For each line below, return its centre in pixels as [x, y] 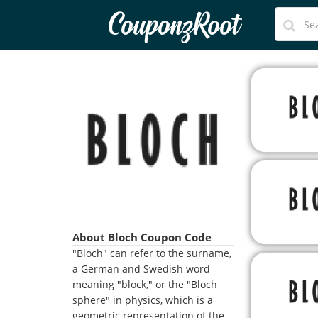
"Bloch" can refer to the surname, [152, 253]
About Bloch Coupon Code [142, 237]
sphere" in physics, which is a [143, 300]
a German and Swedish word [141, 269]
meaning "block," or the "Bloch [145, 284]
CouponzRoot [174, 26]
